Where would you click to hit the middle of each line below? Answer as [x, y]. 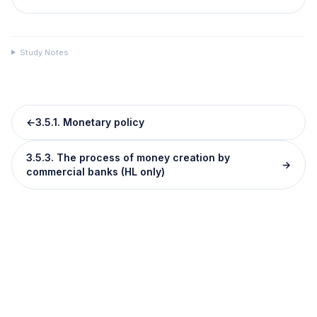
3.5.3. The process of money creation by [128, 157]
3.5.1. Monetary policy [90, 122]
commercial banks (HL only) [96, 171]
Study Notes [44, 52]
